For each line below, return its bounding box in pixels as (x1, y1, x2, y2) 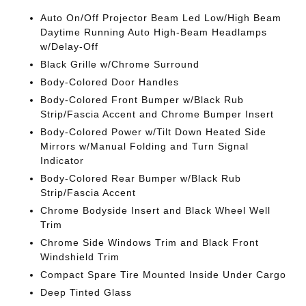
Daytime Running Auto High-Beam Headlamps (40, 27, 268, 38)
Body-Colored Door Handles (40, 76, 180, 87)
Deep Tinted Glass (40, 287, 133, 298)
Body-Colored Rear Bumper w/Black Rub (40, 173, 242, 184)
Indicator (40, 155, 85, 166)
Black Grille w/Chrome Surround (40, 59, 200, 70)
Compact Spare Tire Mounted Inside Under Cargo (40, 269, 287, 280)
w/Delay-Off (40, 41, 99, 52)
